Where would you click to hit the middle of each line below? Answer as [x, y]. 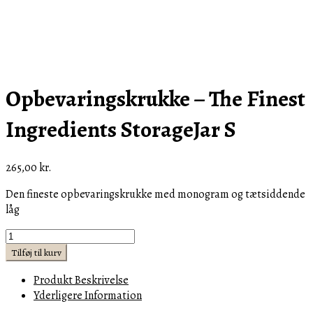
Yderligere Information [88, 295]
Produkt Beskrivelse [81, 280]
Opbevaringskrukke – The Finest [155, 99]
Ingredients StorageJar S [121, 130]
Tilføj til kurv [36, 252]
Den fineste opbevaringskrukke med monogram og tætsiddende [155, 194]
